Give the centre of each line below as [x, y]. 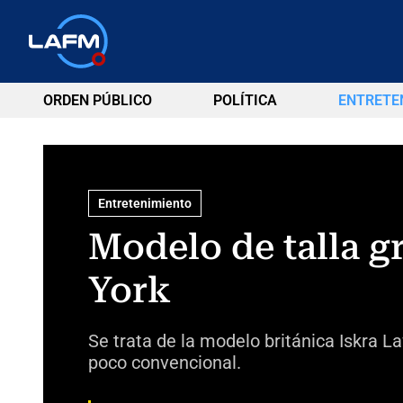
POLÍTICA [245, 100]
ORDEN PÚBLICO [98, 100]
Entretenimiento [144, 203]
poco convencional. [164, 362]
